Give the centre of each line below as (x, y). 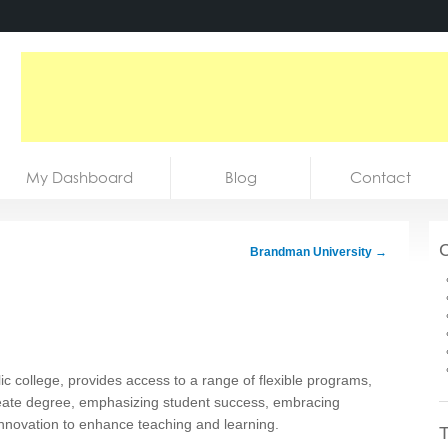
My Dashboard (79, 177)
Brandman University (312, 252)
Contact (380, 177)
